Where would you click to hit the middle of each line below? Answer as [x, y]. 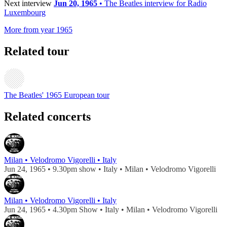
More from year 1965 [38, 29]
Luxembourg [25, 12]
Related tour [37, 51]
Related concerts [47, 116]
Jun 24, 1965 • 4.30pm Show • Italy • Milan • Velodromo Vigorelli [111, 210]
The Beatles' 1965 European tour [57, 95]
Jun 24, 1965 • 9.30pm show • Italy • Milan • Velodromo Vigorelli [110, 169]
